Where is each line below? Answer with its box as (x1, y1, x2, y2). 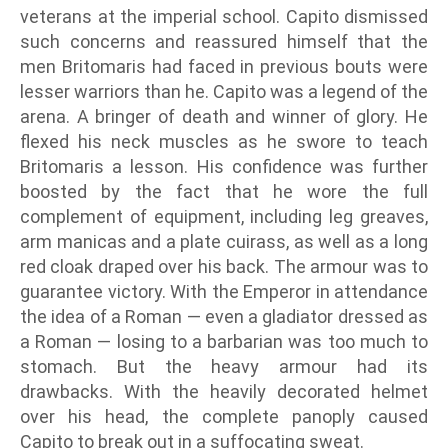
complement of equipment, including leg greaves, (20, 206, 428, 228)
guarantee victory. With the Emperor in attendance (20, 281, 428, 303)
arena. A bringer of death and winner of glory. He (20, 106, 428, 128)
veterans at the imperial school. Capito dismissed (20, 6, 428, 28)
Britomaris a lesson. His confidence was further (20, 156, 428, 178)
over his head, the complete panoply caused (20, 406, 428, 428)
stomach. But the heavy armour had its (20, 356, 428, 378)
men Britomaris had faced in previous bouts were (20, 56, 428, 78)
